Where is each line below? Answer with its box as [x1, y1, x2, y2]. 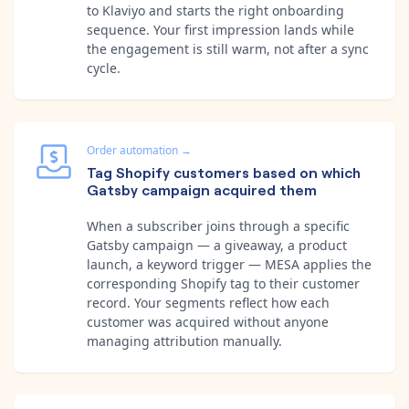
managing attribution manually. [87, 331, 282, 350]
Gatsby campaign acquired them [87, 178, 317, 199]
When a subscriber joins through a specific [87, 216, 350, 235]
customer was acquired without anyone [87, 312, 329, 330]
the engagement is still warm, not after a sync [87, 39, 369, 58]
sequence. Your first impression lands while [87, 20, 354, 38]
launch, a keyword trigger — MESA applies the [87, 255, 372, 273]
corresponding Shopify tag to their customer [87, 274, 360, 292]
